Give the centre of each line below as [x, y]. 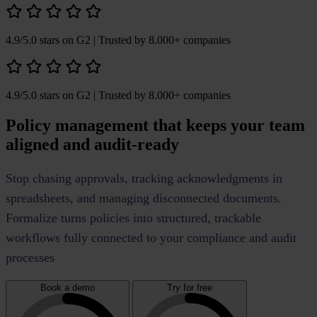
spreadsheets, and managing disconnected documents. [144, 198]
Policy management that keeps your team [155, 126]
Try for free [190, 287]
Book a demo [68, 287]
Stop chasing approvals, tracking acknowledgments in [144, 178]
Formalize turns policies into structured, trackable [133, 218]
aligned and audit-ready [92, 145]
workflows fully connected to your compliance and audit [151, 237]
